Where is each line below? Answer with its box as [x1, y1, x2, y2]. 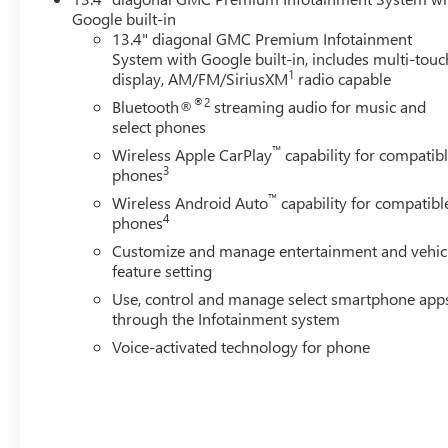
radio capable [294, 67, 392, 89]
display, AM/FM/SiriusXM [112, 67, 289, 89]
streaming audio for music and [210, 95, 427, 117]
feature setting [112, 259, 213, 281]
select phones [112, 115, 207, 137]
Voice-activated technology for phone [112, 335, 371, 357]
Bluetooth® [112, 95, 194, 117]
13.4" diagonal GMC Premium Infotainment [112, 27, 413, 49]
